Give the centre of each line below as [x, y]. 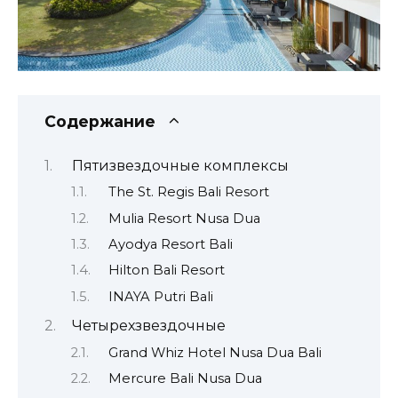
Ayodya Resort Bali [170, 245]
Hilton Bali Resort [166, 271]
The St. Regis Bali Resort [188, 192]
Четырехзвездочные [148, 326]
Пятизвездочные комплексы [180, 165]
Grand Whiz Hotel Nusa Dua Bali [215, 352]
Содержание [100, 122]
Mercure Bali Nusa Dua [185, 379]
